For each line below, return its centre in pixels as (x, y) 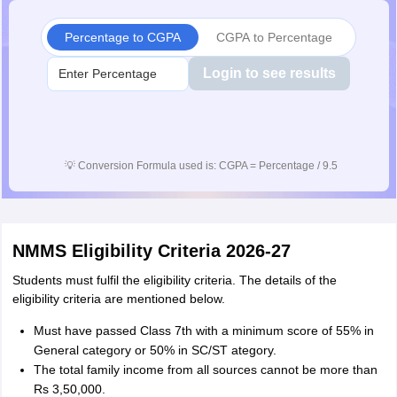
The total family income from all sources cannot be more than (205, 370)
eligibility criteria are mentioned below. (118, 299)
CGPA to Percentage (274, 37)
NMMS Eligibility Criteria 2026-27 (151, 251)
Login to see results (269, 73)
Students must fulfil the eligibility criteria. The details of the (174, 280)
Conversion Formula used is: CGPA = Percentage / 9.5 (208, 166)
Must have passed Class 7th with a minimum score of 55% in (203, 331)
